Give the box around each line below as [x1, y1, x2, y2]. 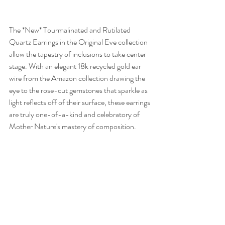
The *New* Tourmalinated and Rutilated [9, 24, 132, 36]
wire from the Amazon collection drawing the [9, 72, 147, 84]
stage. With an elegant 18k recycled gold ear [9, 60, 143, 72]
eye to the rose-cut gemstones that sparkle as [9, 84, 149, 96]
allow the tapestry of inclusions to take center [9, 48, 148, 60]
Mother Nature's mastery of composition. [9, 120, 138, 132]
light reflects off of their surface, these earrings [9, 96, 152, 108]
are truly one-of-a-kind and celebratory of [9, 108, 141, 120]
